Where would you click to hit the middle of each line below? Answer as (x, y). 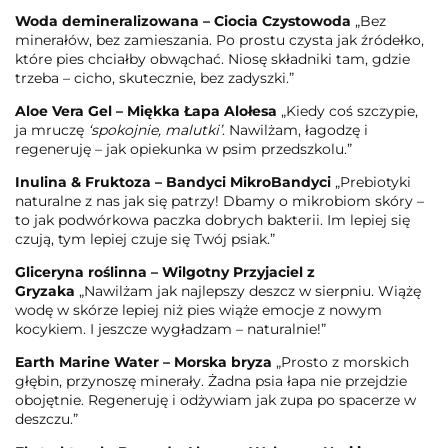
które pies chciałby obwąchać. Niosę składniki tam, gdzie (212, 58)
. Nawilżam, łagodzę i (295, 129)
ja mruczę (49, 129)
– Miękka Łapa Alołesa (194, 110)
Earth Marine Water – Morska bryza (143, 361)
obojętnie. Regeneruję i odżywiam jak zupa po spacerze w (215, 399)
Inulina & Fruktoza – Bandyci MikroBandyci (175, 181)
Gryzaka (47, 290)
